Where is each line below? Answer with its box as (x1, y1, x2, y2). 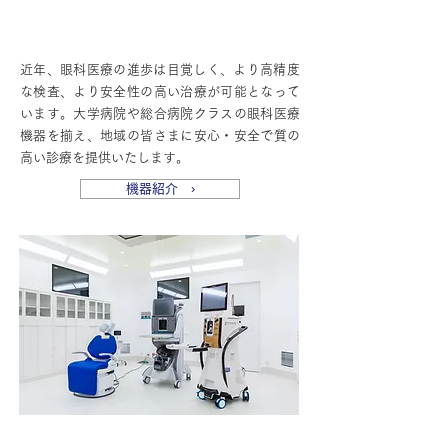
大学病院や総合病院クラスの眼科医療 (73, 107, 301, 120)
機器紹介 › (125, 182, 195, 195)
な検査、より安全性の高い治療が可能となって (20, 85, 300, 98)
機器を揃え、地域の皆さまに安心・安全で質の (20, 129, 300, 142)
